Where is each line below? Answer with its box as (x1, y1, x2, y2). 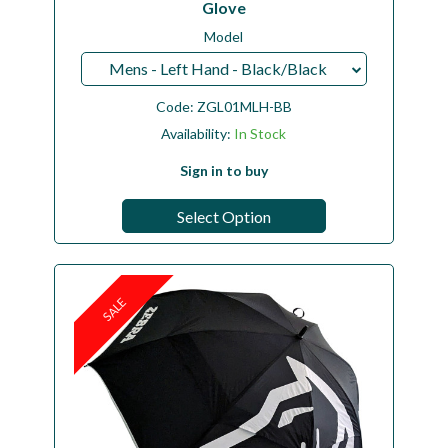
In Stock (234, 125, 287, 143)
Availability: (161, 125, 235, 143)
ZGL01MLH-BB (196, 98, 292, 116)
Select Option (176, 207, 271, 227)
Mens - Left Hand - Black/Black (109, 59, 328, 79)
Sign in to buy (179, 162, 268, 180)
